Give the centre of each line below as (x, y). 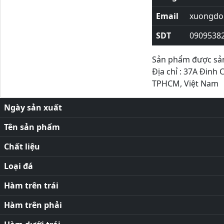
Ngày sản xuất (33, 107)
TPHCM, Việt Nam (185, 83)
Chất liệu (22, 146)
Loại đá (18, 166)
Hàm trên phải (33, 205)
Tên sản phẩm (32, 127)
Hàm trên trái (31, 185)
